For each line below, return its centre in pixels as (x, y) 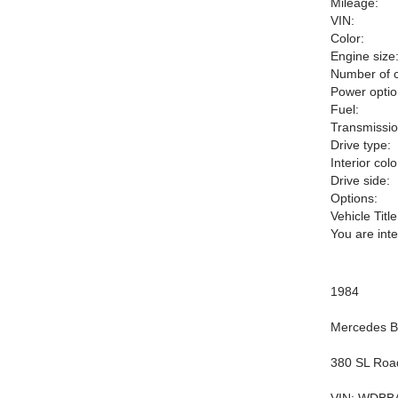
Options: (354, 198)
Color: (347, 38)
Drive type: (361, 145)
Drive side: (360, 180)
